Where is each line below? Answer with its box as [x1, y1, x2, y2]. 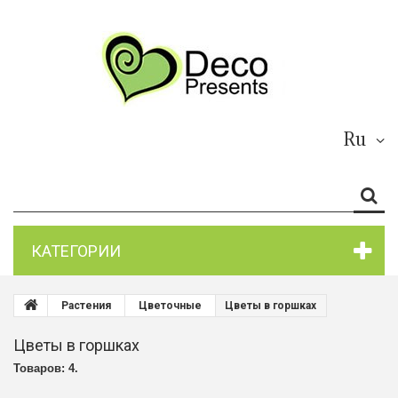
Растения [61, 299, 111, 312]
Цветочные [139, 299, 202, 312]
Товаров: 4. [13, 362, 78, 375]
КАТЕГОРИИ [31, 240, 121, 261]
